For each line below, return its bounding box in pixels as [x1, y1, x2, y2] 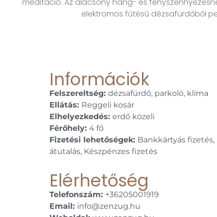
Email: [49, 201, 77, 211]
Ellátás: [49, 100, 81, 109]
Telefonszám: [49, 189, 105, 199]
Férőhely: [49, 123, 89, 133]
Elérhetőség [49, 168, 149, 192]
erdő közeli [112, 111, 155, 121]
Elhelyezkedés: [49, 111, 112, 121]
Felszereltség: [49, 88, 108, 98]
